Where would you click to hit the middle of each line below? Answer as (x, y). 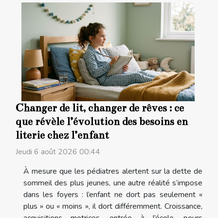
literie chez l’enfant (62, 136)
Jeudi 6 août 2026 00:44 (58, 152)
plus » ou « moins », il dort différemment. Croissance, (113, 207)
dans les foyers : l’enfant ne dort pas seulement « (113, 195)
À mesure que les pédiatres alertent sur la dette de (113, 172)
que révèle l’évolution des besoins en (102, 122)
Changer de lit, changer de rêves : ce (100, 108)
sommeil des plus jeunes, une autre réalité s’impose (113, 183)
